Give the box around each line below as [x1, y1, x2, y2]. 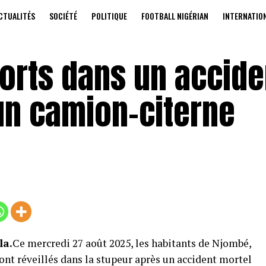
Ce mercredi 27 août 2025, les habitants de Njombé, [12, 236, 251, 251]
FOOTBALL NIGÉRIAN [141, 9, 208, 23]
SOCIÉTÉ [49, 9, 77, 23]
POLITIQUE [91, 9, 127, 23]
